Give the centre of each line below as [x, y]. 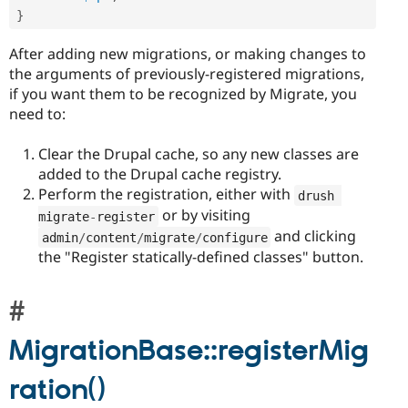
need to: [37, 114]
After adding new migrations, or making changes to [188, 54]
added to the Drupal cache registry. [160, 174]
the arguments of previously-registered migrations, [187, 74]
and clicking [313, 236]
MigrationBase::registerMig [189, 352]
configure [235, 237]
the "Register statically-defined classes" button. [201, 257]
